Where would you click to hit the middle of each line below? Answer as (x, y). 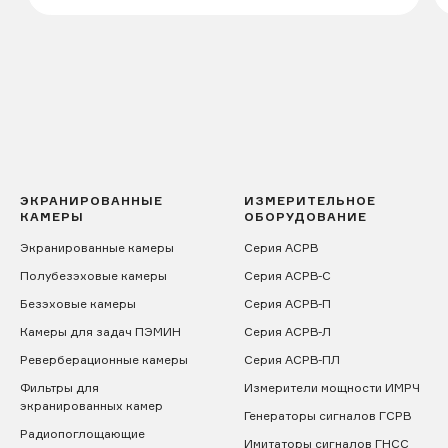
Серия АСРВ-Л (287, 331)
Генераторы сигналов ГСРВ (327, 415)
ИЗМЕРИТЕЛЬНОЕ (310, 200)
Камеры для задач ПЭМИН (100, 331)
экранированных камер (91, 405)
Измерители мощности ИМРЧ (332, 387)
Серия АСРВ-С (287, 275)
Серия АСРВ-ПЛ (292, 359)
